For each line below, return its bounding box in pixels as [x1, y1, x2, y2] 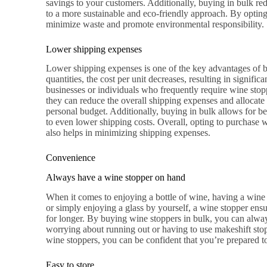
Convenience [46, 153, 96, 163]
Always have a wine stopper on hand [46, 172, 186, 183]
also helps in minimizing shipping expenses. [46, 128, 211, 138]
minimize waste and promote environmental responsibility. [46, 18, 265, 29]
